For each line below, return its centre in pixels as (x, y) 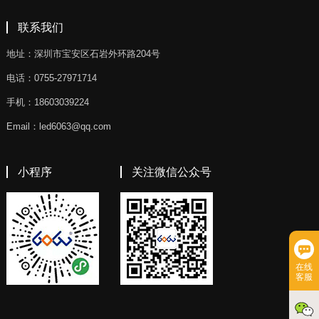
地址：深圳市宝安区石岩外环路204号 (83, 54)
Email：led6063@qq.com (58, 127)
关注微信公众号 (171, 172)
